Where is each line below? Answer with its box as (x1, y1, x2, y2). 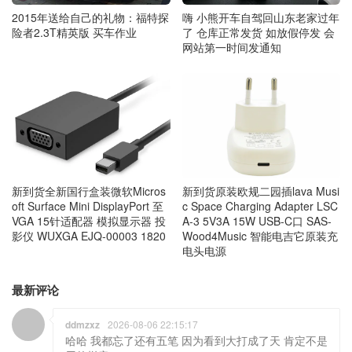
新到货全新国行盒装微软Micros (12, 183, 166, 200)
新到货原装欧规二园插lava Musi (181, 183, 339, 200)
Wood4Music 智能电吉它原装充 (181, 228, 338, 244)
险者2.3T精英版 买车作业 (12, 24, 137, 41)
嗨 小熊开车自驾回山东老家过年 (181, 9, 339, 26)
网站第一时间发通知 (181, 39, 281, 56)
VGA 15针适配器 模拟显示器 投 (12, 213, 166, 229)
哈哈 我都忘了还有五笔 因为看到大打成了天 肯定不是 (65, 332, 328, 348)
